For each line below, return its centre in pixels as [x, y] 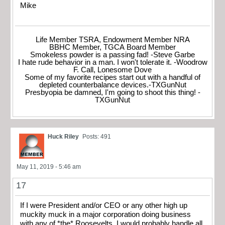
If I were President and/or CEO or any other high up [104, 205]
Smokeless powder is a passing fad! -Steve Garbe [113, 54]
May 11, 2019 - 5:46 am [49, 166]
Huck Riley [63, 136]
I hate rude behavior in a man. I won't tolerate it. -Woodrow [113, 62]
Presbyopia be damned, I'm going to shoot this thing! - [113, 92]
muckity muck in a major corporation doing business [105, 214]
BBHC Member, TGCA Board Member [113, 47]
